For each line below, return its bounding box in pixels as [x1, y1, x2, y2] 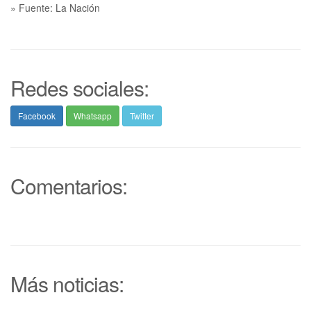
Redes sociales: [10, 72, 149, 103]
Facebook [18, 109, 56, 121]
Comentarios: [10, 170, 127, 201]
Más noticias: [10, 268, 124, 299]
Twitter [130, 109, 154, 121]
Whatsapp [74, 109, 112, 121]
